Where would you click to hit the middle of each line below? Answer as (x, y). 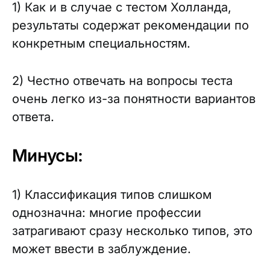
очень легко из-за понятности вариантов (134, 99)
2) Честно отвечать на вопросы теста (122, 81)
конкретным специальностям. (101, 43)
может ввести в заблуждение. (102, 249)
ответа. (33, 117)
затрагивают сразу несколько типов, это (132, 231)
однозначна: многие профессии (107, 213)
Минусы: (51, 155)
